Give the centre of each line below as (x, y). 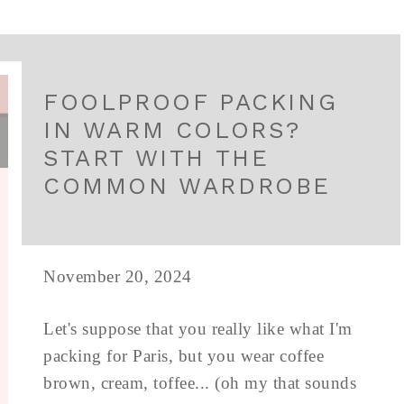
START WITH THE (156, 158)
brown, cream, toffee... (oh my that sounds (200, 383)
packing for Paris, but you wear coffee (184, 356)
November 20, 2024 (118, 276)
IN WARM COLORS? (173, 130)
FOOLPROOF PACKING (191, 102)
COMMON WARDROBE (188, 186)
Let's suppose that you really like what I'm (198, 329)
